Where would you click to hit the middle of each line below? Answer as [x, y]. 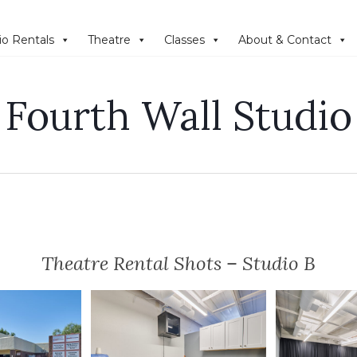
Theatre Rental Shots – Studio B [178, 263]
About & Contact [285, 40]
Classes [184, 40]
